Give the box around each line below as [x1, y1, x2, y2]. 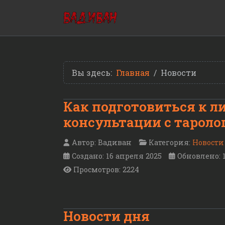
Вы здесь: [72, 67, 116, 78]
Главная [116, 67, 150, 78]
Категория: [147, 138, 192, 148]
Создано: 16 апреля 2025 [72, 151, 162, 161]
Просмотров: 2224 [73, 165, 139, 175]
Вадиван [98, 138, 132, 148]
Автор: [70, 138, 98, 148]
